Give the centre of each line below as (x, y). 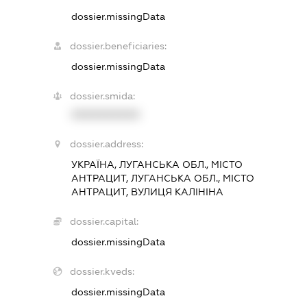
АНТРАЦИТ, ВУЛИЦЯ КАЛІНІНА (147, 192)
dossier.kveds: (102, 271)
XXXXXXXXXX (105, 114)
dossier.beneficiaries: (118, 46)
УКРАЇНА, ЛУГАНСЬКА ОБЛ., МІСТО (157, 164)
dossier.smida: (102, 96)
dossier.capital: (104, 221)
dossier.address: (106, 144)
